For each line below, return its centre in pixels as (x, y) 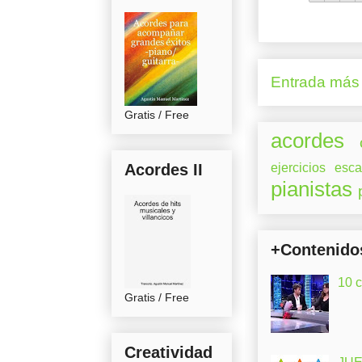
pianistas (311, 189)
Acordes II (164, 169)
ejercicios (298, 167)
